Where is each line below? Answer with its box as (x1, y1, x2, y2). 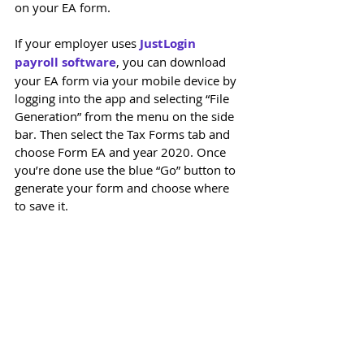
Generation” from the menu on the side (15, 108, 237, 125)
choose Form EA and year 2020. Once (15, 144, 229, 161)
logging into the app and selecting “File (15, 90, 232, 107)
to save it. (15, 197, 68, 214)
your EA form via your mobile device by (15, 72, 240, 89)
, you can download (116, 54, 229, 71)
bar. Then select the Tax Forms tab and (15, 126, 233, 143)
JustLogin (140, 35, 199, 53)
